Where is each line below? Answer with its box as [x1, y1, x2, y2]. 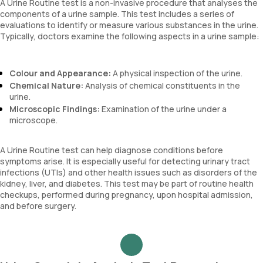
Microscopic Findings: [9, 103, 100, 114]
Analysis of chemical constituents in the [83, 80, 240, 91]
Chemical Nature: [9, 80, 83, 91]
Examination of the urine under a [100, 103, 227, 114]
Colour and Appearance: [9, 68, 111, 79]
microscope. [9, 114, 58, 126]
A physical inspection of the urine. [111, 68, 242, 79]
